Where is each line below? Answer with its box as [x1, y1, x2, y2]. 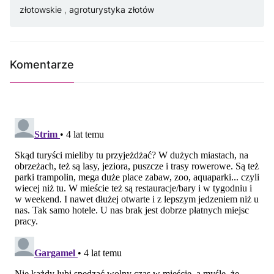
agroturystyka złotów [69, 4, 154, 15]
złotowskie [20, 4, 64, 15]
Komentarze [10, 58, 74, 72]
